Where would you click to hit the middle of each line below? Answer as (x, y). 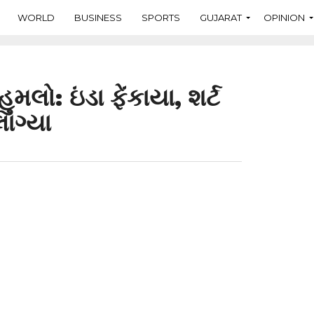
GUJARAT (221, 17)
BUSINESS (98, 17)
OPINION (284, 17)
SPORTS (161, 17)
